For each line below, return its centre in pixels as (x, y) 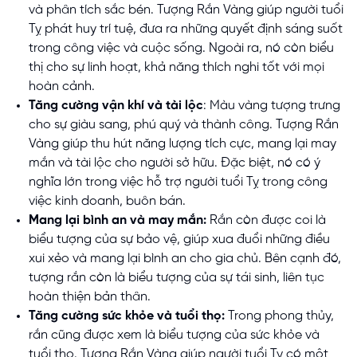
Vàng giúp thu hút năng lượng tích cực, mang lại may (182, 144)
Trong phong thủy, (279, 316)
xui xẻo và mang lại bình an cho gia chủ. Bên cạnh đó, (185, 259)
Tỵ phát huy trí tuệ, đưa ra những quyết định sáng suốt (186, 29)
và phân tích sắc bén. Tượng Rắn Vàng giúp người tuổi (186, 10)
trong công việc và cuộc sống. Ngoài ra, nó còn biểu (181, 49)
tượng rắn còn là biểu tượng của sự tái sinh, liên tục (177, 278)
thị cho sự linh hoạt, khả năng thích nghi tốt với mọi (177, 68)
